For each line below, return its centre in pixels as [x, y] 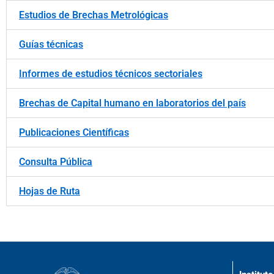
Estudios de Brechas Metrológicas [94, 15]
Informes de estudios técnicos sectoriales [111, 74]
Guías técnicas [51, 44]
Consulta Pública [56, 162]
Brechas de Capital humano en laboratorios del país [132, 103]
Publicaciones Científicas [74, 132]
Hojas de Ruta [50, 191]
